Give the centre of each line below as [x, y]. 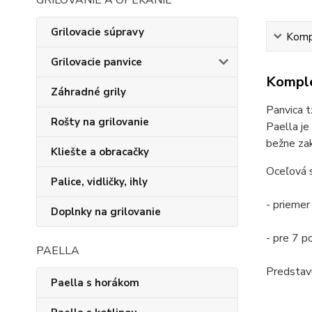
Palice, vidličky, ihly [99, 182]
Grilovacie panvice [96, 62]
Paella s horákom [95, 283]
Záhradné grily [88, 92]
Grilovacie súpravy [97, 32]
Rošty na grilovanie [100, 122]
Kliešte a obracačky [100, 152]
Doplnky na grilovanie [106, 212]
